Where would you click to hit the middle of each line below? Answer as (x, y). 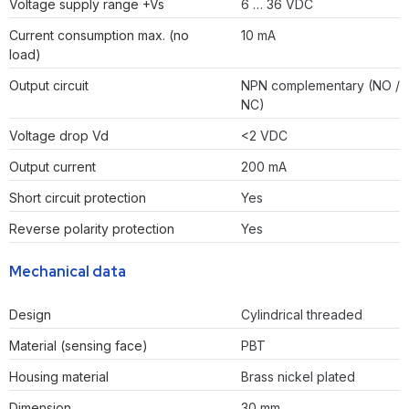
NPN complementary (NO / (320, 86)
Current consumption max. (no (99, 36)
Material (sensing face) (79, 346)
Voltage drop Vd (59, 136)
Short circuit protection (78, 198)
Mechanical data (68, 272)
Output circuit (49, 86)
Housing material (59, 377)
